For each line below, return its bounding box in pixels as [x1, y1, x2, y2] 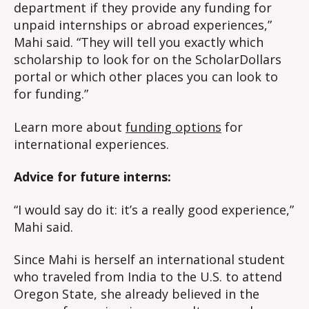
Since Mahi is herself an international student [14, 251, 285, 268]
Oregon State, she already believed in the [14, 286, 259, 303]
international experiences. [14, 135, 169, 152]
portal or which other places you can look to [14, 68, 278, 86]
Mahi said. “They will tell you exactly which [14, 34, 263, 51]
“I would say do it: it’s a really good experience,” [14, 201, 294, 218]
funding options [126, 118, 221, 135]
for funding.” [14, 86, 88, 103]
